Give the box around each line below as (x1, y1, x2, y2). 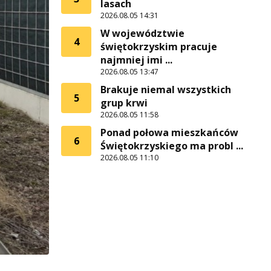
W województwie (100, 27, 184, 40)
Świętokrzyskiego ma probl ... (100, 139, 243, 152)
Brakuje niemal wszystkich (100, 83, 231, 96)
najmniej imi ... (100, 53, 172, 67)
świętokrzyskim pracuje (100, 40, 217, 53)
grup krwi (100, 96, 148, 109)
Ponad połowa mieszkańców (100, 126, 238, 139)
